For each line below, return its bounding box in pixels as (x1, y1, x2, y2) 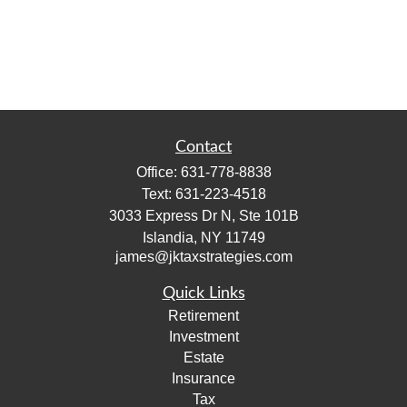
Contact (175, 139, 232, 155)
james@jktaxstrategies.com (114, 249, 293, 264)
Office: (135, 164, 181, 180)
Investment (168, 329, 239, 344)
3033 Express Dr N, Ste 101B (108, 208, 299, 223)
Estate (183, 350, 224, 365)
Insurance (172, 371, 235, 386)
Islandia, (142, 230, 197, 245)
